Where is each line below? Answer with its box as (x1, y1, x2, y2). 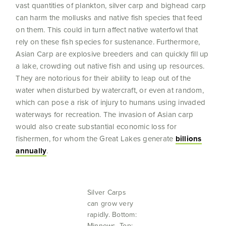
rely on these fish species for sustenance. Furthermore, (16, 36, 200, 47)
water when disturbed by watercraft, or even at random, (16, 85, 204, 96)
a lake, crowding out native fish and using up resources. (16, 61, 205, 72)
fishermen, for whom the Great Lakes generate (16, 133, 176, 144)
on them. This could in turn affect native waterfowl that (16, 24, 198, 35)
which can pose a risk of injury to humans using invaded (16, 97, 206, 108)
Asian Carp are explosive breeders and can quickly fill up (16, 48, 209, 60)
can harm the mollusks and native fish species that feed (16, 12, 203, 23)
